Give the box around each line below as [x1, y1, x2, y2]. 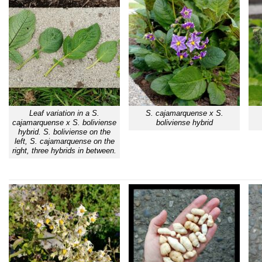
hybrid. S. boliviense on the [18, 127, 111, 137]
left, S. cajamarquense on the [14, 137, 115, 146]
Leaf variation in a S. [29, 109, 99, 118]
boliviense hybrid [156, 118, 213, 127]
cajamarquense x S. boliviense [12, 118, 116, 127]
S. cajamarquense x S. [145, 109, 223, 118]
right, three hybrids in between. [12, 146, 116, 156]
